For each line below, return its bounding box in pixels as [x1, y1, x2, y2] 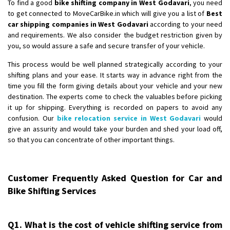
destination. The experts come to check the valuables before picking [8, 91, 222, 101]
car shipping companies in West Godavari [8, 19, 148, 29]
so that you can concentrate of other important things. [8, 135, 175, 144]
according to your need [148, 19, 223, 29]
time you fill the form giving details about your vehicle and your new [8, 81, 222, 90]
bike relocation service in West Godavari [56, 113, 201, 123]
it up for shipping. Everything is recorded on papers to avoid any [8, 102, 222, 112]
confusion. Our [8, 113, 57, 123]
